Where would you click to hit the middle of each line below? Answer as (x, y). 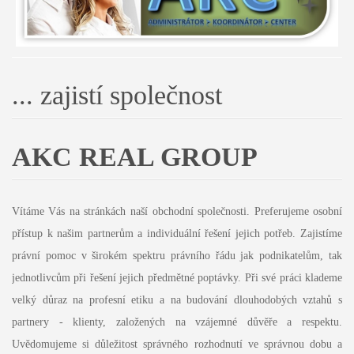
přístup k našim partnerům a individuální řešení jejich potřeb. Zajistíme (177, 234)
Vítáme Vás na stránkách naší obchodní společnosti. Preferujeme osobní (177, 212)
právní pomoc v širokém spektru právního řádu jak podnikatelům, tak (177, 256)
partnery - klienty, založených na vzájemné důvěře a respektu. (177, 322)
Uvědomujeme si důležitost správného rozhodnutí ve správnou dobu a (177, 345)
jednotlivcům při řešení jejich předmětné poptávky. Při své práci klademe (177, 278)
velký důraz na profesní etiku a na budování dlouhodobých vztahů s (177, 300)
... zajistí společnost (117, 95)
